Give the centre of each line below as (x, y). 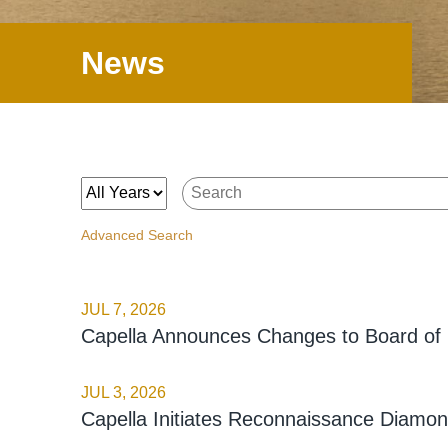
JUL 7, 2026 (123, 309)
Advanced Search (136, 234)
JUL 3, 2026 (123, 392)
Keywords (220, 190)
